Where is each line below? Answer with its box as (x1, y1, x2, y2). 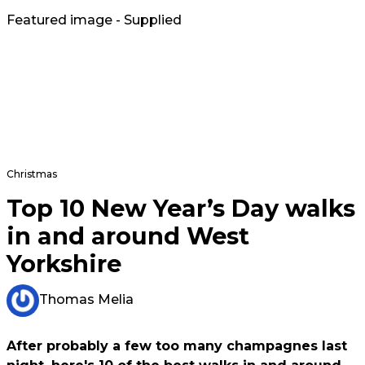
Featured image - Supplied (7, 12, 182, 29)
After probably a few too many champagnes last (7, 338, 347, 354)
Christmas (7, 168, 57, 181)
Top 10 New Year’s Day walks (7, 194, 355, 223)
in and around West (7, 222, 249, 251)
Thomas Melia (39, 292, 134, 308)
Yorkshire (7, 249, 121, 279)
